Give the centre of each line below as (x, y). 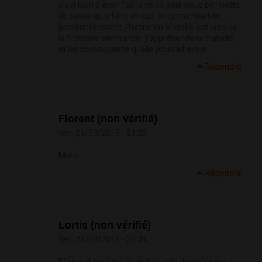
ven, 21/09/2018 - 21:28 (103, 133)
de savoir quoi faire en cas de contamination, (141, 16)
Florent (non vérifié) (108, 119)
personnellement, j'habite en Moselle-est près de (148, 27)
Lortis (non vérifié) (105, 225)
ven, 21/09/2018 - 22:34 (103, 239)
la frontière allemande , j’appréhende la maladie (146, 38)
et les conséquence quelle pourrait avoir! (132, 49)
